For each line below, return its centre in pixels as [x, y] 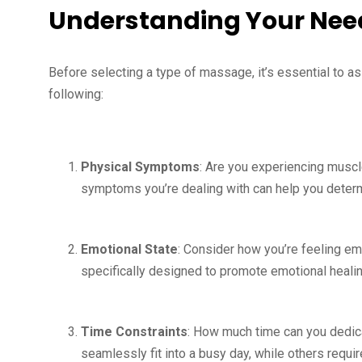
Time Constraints [134, 332]
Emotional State [129, 249]
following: [76, 94]
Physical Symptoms [140, 167]
